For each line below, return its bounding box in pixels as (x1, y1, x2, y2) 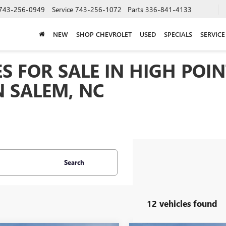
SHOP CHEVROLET (76, 29, 132, 38)
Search (64, 158, 84, 166)
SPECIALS (164, 29, 192, 38)
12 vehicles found (146, 197, 217, 209)
